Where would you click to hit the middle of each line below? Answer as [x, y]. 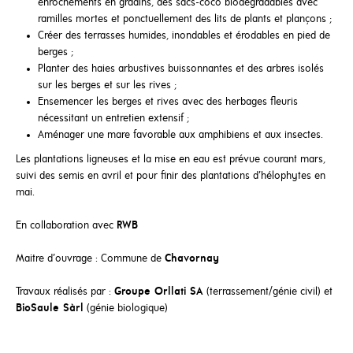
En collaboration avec [66, 226]
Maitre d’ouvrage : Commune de [90, 259]
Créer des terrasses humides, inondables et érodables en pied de [184, 36]
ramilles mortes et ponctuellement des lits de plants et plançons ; [185, 20]
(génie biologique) [126, 309]
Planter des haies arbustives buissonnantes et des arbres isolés [181, 69]
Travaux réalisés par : [65, 292]
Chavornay [192, 259]
